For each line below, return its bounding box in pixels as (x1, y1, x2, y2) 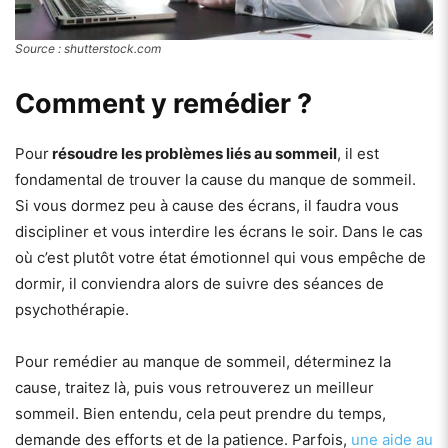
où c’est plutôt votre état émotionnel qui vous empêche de (15, 248, 426, 268)
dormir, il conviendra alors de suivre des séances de (15, 274, 384, 294)
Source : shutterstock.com (15, 41, 161, 57)
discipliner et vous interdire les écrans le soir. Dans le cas (15, 222, 423, 242)
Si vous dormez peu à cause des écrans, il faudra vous (15, 196, 399, 216)
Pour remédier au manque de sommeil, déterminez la (15, 352, 391, 372)
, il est (337, 144, 379, 164)
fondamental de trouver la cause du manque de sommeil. (15, 170, 416, 190)
